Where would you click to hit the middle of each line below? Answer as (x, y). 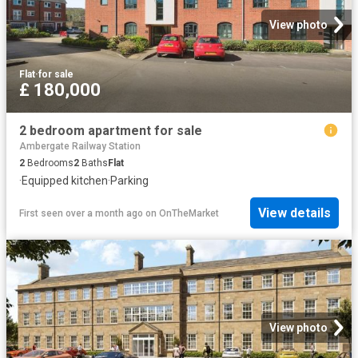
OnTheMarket (189, 213)
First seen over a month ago (81, 213)
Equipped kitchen (65, 180)
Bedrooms (49, 163)
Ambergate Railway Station (80, 146)
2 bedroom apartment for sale (111, 130)
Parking (129, 180)
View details (294, 213)
